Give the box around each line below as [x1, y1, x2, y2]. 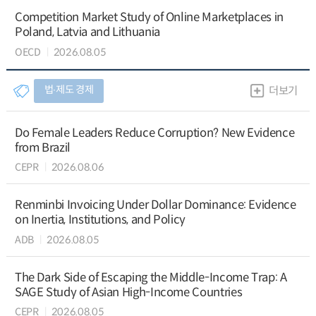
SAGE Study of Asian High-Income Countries [14, 285, 243, 300]
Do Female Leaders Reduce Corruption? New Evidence [14, 125, 295, 140]
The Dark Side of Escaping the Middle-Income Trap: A [14, 270, 287, 286]
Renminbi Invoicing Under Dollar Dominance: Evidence [14, 197, 296, 213]
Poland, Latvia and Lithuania [14, 25, 160, 40]
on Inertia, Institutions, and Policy [14, 212, 186, 228]
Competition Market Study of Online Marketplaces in [14, 10, 284, 25]
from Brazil [14, 140, 71, 155]
